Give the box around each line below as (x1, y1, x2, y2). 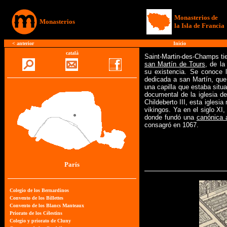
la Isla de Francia (174, 22, 224, 29)
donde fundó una (144, 113, 197, 121)
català (65, 50, 79, 56)
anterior (16, 41, 34, 46)
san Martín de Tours (144, 60, 205, 68)
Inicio (173, 41, 186, 46)
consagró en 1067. (144, 121, 199, 129)
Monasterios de (174, 14, 218, 21)
